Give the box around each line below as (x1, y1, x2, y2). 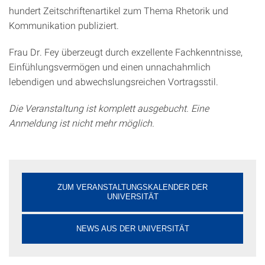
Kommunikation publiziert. (9, 19, 119, 31)
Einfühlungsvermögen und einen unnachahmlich (9, 60, 211, 73)
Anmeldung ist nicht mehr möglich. (9, 117, 154, 129)
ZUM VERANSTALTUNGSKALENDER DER (57, 183, 208, 192)
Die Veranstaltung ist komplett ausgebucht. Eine (9, 102, 209, 114)
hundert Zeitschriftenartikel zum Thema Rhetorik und (9, 4, 228, 17)
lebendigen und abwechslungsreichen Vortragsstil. (9, 75, 218, 88)
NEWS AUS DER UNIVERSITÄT (76, 224, 189, 233)
